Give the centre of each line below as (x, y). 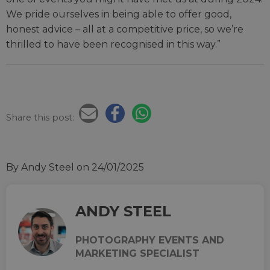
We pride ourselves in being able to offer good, (119, 14)
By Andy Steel (40, 167)
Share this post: (41, 117)
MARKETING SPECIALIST (137, 253)
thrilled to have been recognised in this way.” (113, 44)
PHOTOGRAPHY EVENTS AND (150, 240)
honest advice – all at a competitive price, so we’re (125, 29)
